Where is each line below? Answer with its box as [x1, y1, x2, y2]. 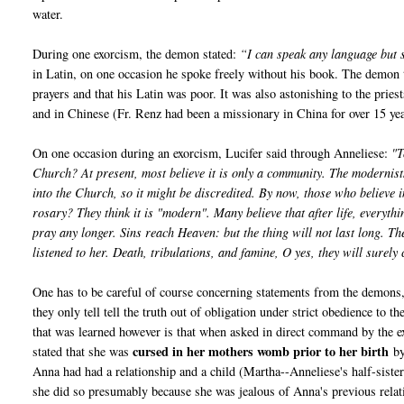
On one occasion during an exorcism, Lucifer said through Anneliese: [32, 144, 389, 162]
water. [32, 5, 64, 23]
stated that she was [32, 343, 133, 361]
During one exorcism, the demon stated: [32, 45, 241, 63]
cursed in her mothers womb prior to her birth [133, 342, 390, 362]
